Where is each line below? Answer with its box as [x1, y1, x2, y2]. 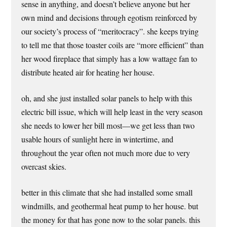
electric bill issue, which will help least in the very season [21, 106, 203, 118]
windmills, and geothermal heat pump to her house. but [21, 201, 199, 212]
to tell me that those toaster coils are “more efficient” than [21, 40, 204, 51]
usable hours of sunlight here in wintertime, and [21, 134, 174, 145]
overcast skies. [21, 161, 67, 173]
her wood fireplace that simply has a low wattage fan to [21, 53, 198, 65]
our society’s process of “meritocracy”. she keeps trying [21, 26, 199, 37]
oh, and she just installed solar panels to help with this [21, 93, 193, 104]
